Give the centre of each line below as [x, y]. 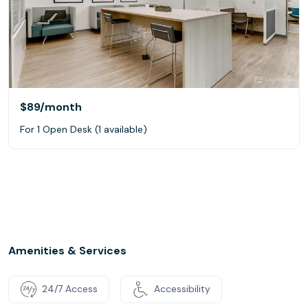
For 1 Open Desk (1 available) [84, 129]
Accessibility [182, 289]
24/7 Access [70, 289]
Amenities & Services [67, 250]
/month [61, 107]
